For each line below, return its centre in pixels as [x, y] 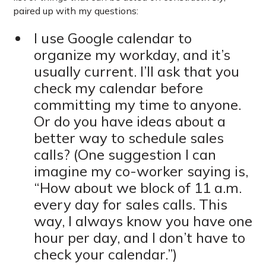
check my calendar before [118, 88]
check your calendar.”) [105, 254]
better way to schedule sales [129, 138]
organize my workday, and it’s [132, 55]
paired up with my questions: [76, 11]
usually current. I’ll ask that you [136, 72]
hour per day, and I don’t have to [139, 238]
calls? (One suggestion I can [125, 155]
